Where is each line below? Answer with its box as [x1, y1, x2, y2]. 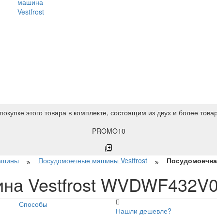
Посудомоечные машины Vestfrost [38, 155, 147, 165]
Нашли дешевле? [115, 205, 171, 216]
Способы [19, 199, 48, 209]
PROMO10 [92, 125, 125, 136]
